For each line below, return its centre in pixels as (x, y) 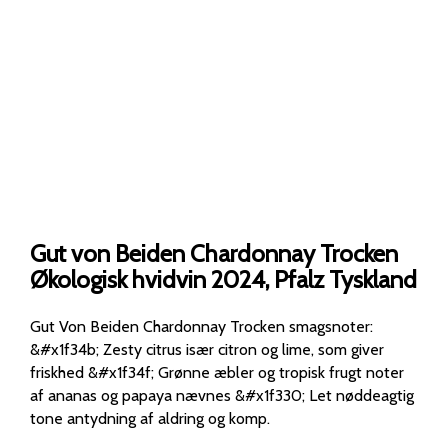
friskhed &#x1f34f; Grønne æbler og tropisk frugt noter (59, 372)
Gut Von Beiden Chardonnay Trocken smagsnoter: (205, 326)
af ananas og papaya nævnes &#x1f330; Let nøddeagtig (132, 395)
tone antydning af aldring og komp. (168, 418)
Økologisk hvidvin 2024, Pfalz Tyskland (223, 279)
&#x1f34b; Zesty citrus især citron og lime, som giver (108, 349)
